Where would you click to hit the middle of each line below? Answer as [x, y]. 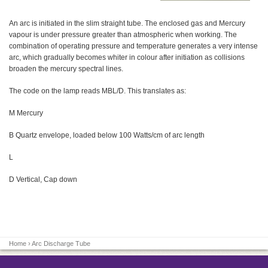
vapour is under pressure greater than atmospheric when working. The [123, 34]
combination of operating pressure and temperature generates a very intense [133, 46]
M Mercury [26, 113]
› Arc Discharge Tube [58, 243]
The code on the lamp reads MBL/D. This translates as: [98, 91]
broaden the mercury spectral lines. [66, 68]
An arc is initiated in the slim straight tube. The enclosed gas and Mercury [127, 23]
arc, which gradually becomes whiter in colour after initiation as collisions [127, 57]
